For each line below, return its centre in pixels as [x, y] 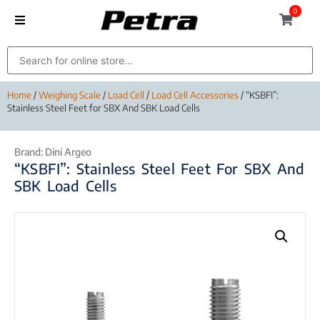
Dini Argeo [68, 152]
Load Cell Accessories [195, 95]
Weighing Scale [70, 95]
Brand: [30, 152]
